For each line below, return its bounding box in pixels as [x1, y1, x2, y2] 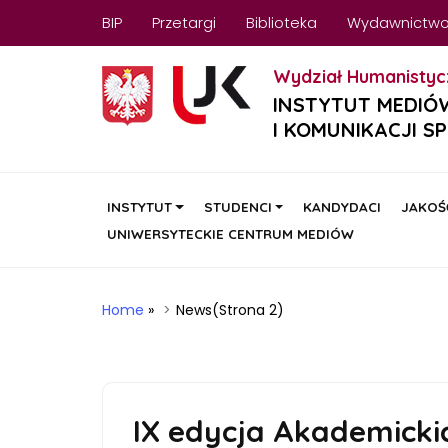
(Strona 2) [212, 300, 284, 320]
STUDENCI [203, 198, 272, 215]
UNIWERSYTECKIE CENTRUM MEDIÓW [107, 225, 354, 242]
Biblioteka [246, 13, 317, 33]
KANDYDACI [303, 198, 382, 215]
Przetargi [152, 13, 216, 33]
